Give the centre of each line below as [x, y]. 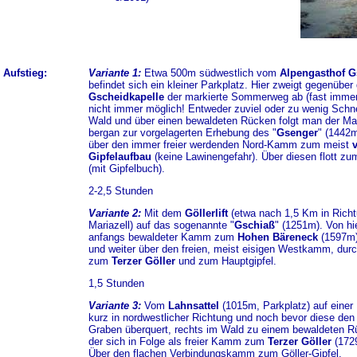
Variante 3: [114, 306]
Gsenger [297, 133]
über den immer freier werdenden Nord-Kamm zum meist [220, 145]
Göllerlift [206, 213]
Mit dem [164, 213]
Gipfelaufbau [120, 157]
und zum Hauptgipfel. [226, 261]
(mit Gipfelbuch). [126, 169]
